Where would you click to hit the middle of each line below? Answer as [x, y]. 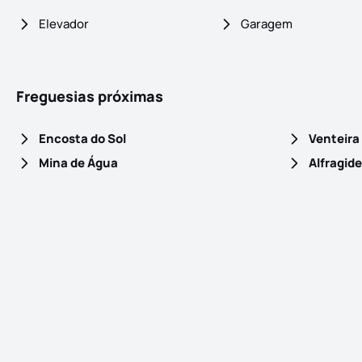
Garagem [267, 24]
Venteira [334, 139]
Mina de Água [78, 163]
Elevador [64, 24]
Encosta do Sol [82, 139]
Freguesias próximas [90, 97]
